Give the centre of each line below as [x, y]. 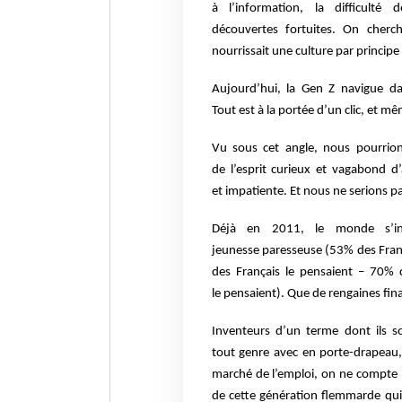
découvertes [249, 31]
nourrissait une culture [273, 52]
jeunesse [236, 251]
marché [233, 375]
